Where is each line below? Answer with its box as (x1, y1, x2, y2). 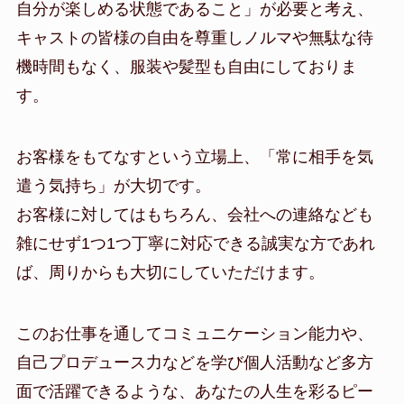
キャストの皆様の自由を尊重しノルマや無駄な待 (15, 28, 373, 47)
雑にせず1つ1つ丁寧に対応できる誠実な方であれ (15, 234, 375, 252)
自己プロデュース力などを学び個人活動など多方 (15, 353, 373, 372)
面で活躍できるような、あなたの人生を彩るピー (15, 381, 373, 400)
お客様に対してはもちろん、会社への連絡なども (15, 205, 373, 224)
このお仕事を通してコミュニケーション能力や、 (15, 324, 373, 343)
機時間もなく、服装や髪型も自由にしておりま (15, 57, 357, 76)
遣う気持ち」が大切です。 (15, 176, 211, 195)
